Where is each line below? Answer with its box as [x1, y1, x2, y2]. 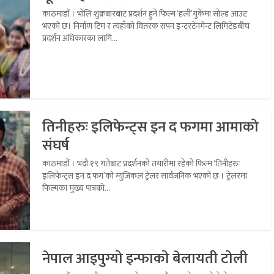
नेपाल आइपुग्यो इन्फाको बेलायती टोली [42, 246, 248, 271]
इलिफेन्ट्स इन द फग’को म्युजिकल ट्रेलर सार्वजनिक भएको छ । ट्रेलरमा [42, 168, 247, 183]
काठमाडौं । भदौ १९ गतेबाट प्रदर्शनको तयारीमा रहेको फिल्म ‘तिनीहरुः [42, 156, 240, 171]
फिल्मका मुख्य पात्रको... [42, 180, 110, 195]
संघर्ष [42, 133, 69, 158]
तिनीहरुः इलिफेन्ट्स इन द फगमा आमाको [42, 114, 259, 139]
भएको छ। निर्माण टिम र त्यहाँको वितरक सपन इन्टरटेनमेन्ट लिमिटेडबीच [42, 18, 250, 33]
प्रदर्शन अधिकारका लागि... [42, 31, 117, 45]
